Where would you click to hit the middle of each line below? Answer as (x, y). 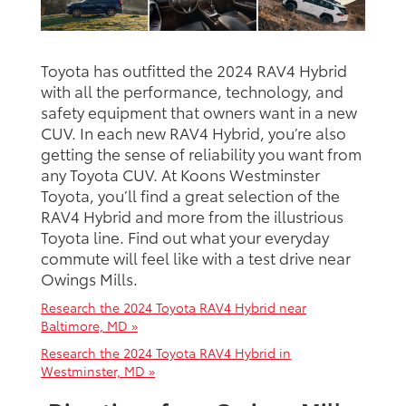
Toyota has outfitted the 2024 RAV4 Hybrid (194, 70)
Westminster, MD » (98, 371)
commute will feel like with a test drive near (196, 258)
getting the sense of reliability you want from (201, 154)
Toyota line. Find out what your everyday (185, 237)
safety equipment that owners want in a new (199, 112)
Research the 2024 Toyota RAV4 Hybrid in (166, 353)
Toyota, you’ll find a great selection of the (190, 195)
